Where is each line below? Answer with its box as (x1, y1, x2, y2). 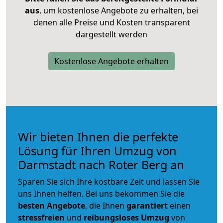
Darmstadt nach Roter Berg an (18, 156, 184, 173)
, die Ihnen (85, 200, 126, 211)
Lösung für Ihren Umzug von (18, 142, 177, 159)
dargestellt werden (76, 28, 147, 40)
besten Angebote (18, 200, 85, 211)
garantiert (126, 200, 168, 211)
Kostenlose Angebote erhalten (54, 55, 169, 67)
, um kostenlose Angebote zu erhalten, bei (39, 4, 198, 16)
